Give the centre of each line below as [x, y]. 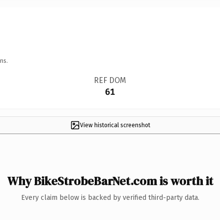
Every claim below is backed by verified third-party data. [110, 197]
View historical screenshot [115, 125]
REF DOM [110, 80]
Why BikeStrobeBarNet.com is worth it [110, 181]
